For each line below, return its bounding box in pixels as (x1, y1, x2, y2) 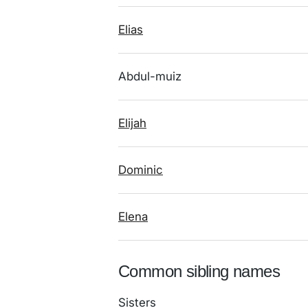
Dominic (118, 163, 163, 177)
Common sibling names (118, 262, 280, 280)
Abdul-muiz (118, 69, 181, 83)
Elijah (118, 116, 146, 130)
